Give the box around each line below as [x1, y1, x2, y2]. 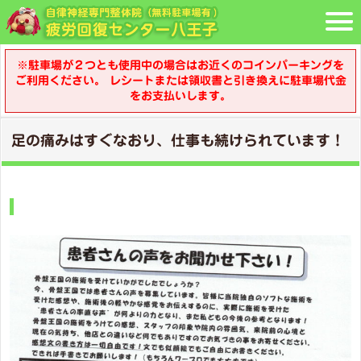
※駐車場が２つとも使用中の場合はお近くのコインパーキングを [17, 60, 344, 71]
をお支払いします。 [130, 90, 231, 102]
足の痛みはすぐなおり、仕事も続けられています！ [11, 133, 345, 147]
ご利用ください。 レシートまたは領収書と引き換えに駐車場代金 [15, 75, 346, 86]
